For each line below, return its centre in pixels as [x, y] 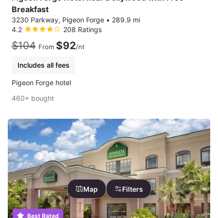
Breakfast [30, 9]
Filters [132, 189]
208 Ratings [82, 30]
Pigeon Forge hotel [41, 83]
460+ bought [33, 98]
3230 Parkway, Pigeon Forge [58, 20]
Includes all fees [44, 65]
